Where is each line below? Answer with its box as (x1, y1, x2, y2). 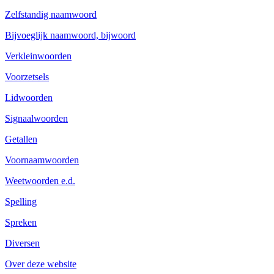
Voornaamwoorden (5, 154, 79, 165)
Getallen (5, 133, 37, 144)
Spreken (5, 217, 37, 228)
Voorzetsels (5, 71, 49, 82)
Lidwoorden (5, 92, 53, 103)
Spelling (5, 196, 37, 207)
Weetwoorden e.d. (5, 175, 75, 186)
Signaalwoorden (5, 113, 68, 124)
